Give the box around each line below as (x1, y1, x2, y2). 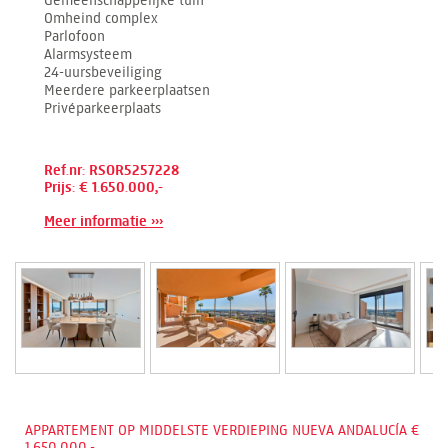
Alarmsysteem (44, 45, 133, 63)
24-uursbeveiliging (44, 63, 163, 81)
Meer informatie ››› (44, 212, 164, 230)
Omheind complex (44, 9, 159, 27)
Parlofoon (44, 27, 106, 45)
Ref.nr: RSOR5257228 (44, 161, 180, 179)
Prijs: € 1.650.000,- (44, 178, 164, 196)
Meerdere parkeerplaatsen (44, 81, 211, 99)
